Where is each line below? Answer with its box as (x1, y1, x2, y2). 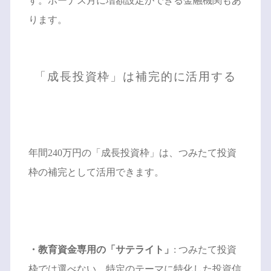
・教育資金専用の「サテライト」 (28, 244, 174, 255)
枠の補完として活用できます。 (28, 167, 164, 178)
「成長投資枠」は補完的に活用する (34, 70, 237, 83)
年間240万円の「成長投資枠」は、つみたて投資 (28, 148, 237, 158)
